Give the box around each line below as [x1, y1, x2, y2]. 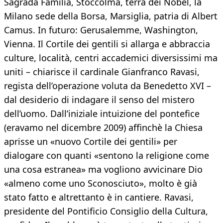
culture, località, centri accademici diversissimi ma [4, 52, 218, 64]
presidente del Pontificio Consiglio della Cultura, [4, 205, 208, 218]
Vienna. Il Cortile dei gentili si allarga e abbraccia [4, 38, 210, 50]
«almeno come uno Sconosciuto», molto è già [4, 177, 197, 190]
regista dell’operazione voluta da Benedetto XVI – [4, 80, 211, 92]
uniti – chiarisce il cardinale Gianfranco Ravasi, [4, 66, 200, 78]
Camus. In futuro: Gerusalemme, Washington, [4, 24, 198, 36]
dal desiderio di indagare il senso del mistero [4, 94, 195, 106]
